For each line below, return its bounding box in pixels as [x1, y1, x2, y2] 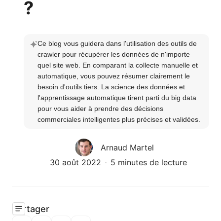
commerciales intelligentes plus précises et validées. [37, 115, 200, 123]
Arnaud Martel [101, 143, 154, 152]
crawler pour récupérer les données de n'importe [37, 50, 190, 58]
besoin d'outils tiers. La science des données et [37, 83, 185, 91]
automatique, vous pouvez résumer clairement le [37, 72, 190, 80]
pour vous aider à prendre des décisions [37, 105, 163, 112]
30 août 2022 [50, 157, 101, 167]
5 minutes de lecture [110, 157, 187, 167]
